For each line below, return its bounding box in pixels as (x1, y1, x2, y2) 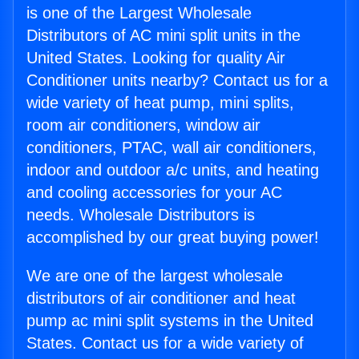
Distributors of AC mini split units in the (26, 26, 301, 45)
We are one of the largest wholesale (26, 267, 283, 285)
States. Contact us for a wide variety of (26, 334, 304, 353)
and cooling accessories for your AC (26, 184, 282, 202)
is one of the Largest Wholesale (26, 4, 252, 22)
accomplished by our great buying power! (26, 228, 319, 247)
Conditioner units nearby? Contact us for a (26, 71, 328, 90)
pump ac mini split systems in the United (26, 312, 313, 330)
